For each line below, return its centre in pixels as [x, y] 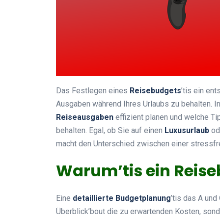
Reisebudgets [155, 90]
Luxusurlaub [187, 130]
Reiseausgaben [85, 117]
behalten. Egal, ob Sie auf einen [110, 130]
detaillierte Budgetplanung [122, 198]
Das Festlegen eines [93, 90]
